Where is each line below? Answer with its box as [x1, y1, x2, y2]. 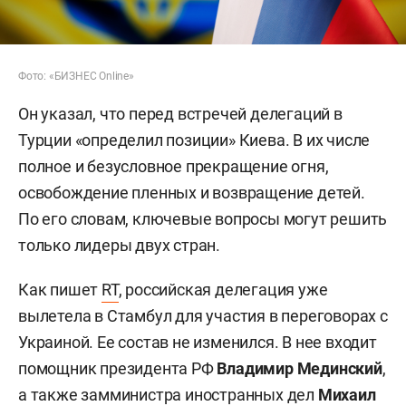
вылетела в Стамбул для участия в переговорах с [18, 305, 388, 325]
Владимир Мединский [217, 358, 382, 378]
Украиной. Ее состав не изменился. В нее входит [18, 332, 377, 352]
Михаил [317, 384, 376, 404]
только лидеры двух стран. [18, 235, 221, 255]
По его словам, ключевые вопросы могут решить [18, 208, 388, 228]
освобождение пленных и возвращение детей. [18, 182, 365, 202]
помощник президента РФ [18, 358, 217, 378]
